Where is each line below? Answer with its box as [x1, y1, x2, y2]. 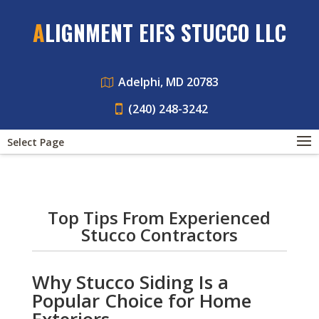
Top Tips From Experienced [48, 206, 271, 229]
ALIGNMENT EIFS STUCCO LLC [44, 16, 286, 48]
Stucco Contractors [80, 223, 238, 246]
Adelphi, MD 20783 [117, 74, 219, 90]
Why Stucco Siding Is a [31, 269, 229, 295]
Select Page [7, 135, 64, 149]
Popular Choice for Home [31, 288, 251, 313]
